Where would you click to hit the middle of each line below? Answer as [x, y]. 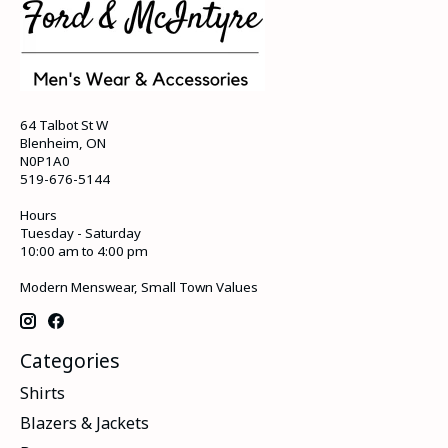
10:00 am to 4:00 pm [84, 251]
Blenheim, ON [63, 143]
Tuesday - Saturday [80, 233]
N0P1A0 [45, 161]
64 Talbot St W [64, 125]
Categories [70, 360]
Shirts [42, 392]
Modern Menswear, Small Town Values [139, 287]
